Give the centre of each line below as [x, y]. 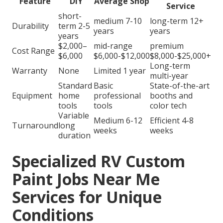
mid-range [113, 46]
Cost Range [33, 51]
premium [167, 46]
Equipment [32, 96]
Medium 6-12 [118, 121]
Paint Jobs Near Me [86, 179]
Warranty [30, 71]
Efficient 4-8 [172, 121]
